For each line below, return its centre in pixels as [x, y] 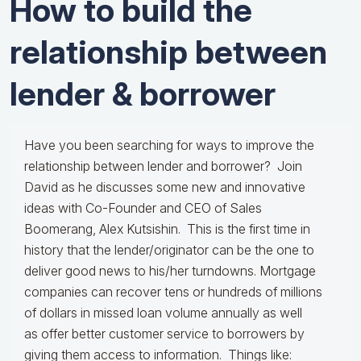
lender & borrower [143, 94]
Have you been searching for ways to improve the [169, 145]
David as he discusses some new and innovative [165, 187]
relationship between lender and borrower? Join [163, 166]
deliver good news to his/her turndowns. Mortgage [170, 271]
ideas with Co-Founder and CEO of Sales [143, 208]
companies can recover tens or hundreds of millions [173, 292]
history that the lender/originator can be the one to [169, 250]
